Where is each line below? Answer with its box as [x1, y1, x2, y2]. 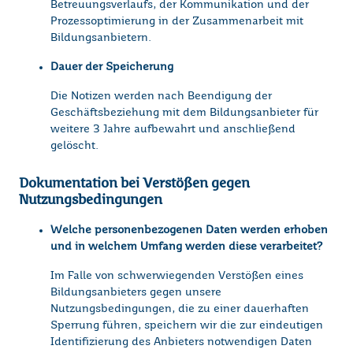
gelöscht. [50, 140, 98, 152]
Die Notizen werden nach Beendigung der [50, 91, 272, 102]
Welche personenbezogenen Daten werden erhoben [50, 225, 328, 236]
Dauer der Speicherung [50, 61, 173, 73]
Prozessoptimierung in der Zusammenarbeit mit [50, 16, 303, 28]
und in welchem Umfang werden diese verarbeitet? [50, 241, 322, 253]
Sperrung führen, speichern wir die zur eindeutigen [50, 320, 323, 332]
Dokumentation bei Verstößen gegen [19, 176, 250, 191]
